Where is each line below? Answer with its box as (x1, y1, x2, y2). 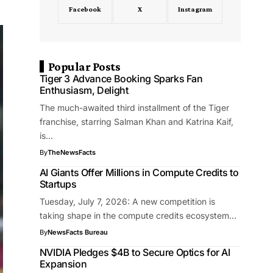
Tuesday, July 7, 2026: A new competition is (39, 196, 215, 207)
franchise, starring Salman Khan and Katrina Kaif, (39, 116, 233, 127)
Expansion (39, 258, 87, 270)
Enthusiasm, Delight (39, 84, 129, 96)
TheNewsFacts (47, 148, 96, 157)
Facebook (69, 5, 101, 13)
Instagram (178, 5, 212, 13)
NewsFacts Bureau (47, 228, 108, 236)
